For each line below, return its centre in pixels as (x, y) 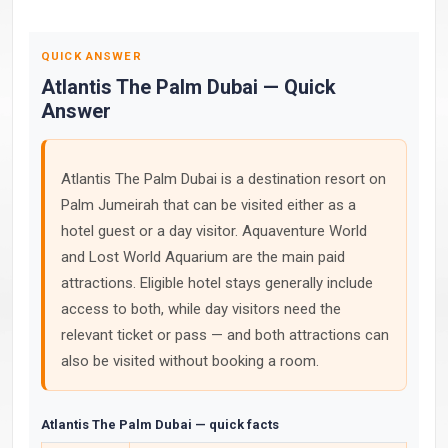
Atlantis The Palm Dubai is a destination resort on (223, 179)
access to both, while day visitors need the (201, 309)
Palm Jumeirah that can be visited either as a (208, 205)
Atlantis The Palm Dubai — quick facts (160, 424)
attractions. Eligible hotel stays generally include (217, 283)
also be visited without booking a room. (190, 361)
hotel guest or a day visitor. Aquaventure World (214, 231)
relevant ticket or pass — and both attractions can (225, 335)
